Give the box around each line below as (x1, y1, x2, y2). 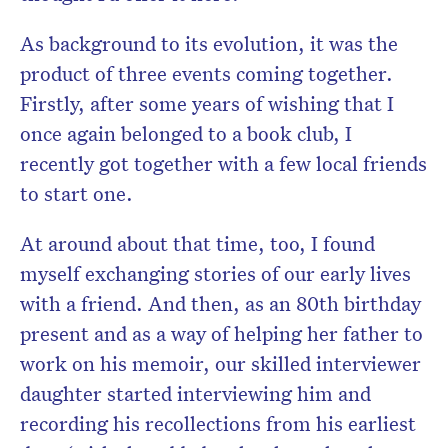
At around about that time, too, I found (20, 230, 375, 257)
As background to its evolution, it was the (20, 30, 398, 57)
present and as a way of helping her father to (20, 320, 423, 347)
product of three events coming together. (20, 60, 393, 87)
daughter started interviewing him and (20, 380, 371, 407)
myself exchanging (20, 260, 194, 287)
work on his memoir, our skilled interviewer (20, 350, 421, 377)
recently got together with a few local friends (20, 150, 427, 177)
